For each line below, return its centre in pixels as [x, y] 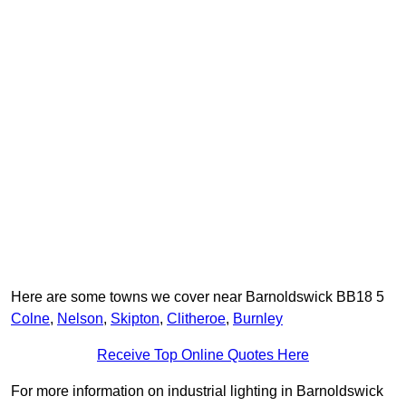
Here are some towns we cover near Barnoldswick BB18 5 [198, 297]
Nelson [80, 319]
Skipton [135, 319]
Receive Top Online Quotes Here [203, 355]
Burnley [258, 319]
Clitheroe [196, 319]
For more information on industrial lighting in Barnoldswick [197, 391]
